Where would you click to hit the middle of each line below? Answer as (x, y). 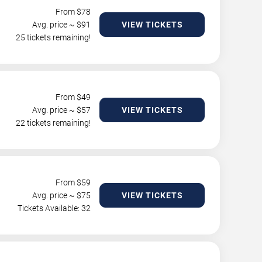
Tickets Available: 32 (54, 208)
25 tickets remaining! (53, 37)
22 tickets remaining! (53, 123)
